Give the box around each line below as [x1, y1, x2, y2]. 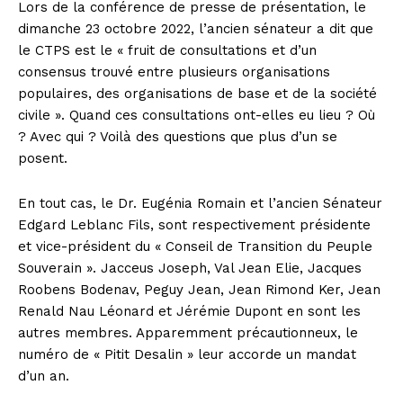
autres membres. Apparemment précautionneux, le [18, 325, 358, 342]
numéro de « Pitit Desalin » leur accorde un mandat [18, 346, 356, 363]
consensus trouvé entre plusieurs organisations [18, 64, 330, 81]
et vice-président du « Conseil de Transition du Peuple [18, 238, 372, 255]
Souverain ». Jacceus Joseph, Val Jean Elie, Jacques [18, 260, 362, 277]
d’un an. [18, 368, 69, 385]
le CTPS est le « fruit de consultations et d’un [18, 42, 317, 59]
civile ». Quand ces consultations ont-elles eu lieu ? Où [18, 107, 375, 124]
